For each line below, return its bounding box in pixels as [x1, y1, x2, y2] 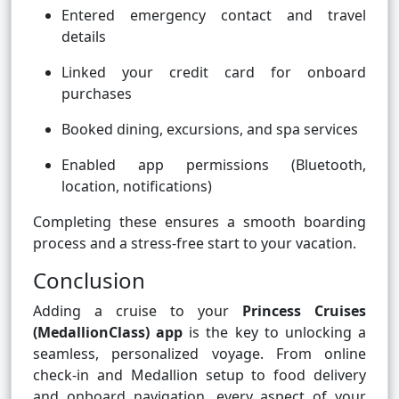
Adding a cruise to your [33, 301, 242, 322]
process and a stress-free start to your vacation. [33, 233, 356, 254]
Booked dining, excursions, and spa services [61, 119, 358, 140]
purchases [61, 84, 132, 104]
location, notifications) [61, 176, 212, 197]
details [61, 27, 106, 47]
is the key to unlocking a [183, 322, 367, 343]
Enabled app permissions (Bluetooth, [61, 155, 366, 175]
